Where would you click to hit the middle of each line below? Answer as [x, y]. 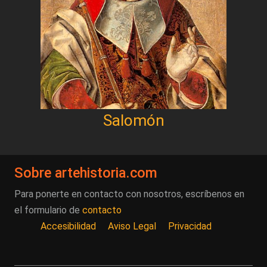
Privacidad [190, 226]
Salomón [133, 120]
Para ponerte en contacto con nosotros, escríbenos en [129, 194]
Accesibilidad [68, 226]
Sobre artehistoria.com [86, 173]
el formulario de [48, 210]
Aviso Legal [132, 226]
